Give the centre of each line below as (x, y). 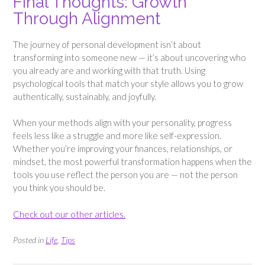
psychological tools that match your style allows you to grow (128, 83)
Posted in (29, 240)
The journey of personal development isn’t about (107, 44)
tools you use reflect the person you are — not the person (125, 175)
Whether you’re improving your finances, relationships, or (123, 149)
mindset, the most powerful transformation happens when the (132, 162)
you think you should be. (59, 188)
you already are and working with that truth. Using (109, 70)
